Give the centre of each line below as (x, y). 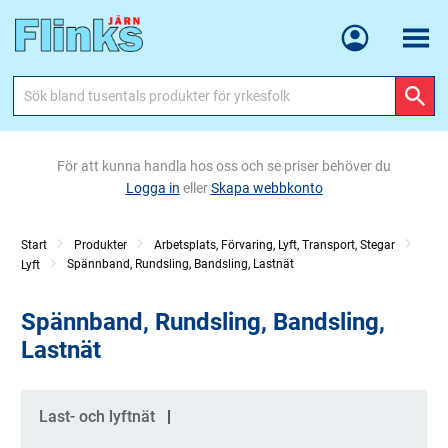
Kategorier (69, 408)
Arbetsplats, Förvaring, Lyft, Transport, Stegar (274, 245)
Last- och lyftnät (97, 416)
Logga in (152, 188)
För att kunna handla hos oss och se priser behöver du (224, 166)
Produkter (100, 245)
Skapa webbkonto (266, 188)
